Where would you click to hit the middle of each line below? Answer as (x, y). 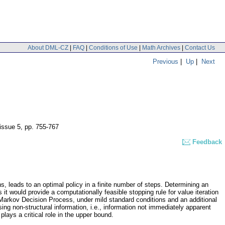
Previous (165, 61)
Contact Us (200, 47)
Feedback (207, 142)
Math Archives (161, 47)
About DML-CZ (48, 47)
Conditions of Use (113, 47)
